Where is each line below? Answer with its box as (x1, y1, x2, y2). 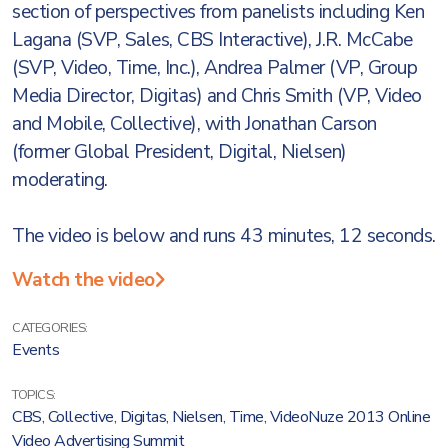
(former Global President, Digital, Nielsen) (12, 139, 347, 165)
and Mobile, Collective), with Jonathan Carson (12, 111, 377, 137)
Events (12, 339, 59, 361)
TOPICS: (12, 386, 56, 404)
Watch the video (12, 267, 155, 293)
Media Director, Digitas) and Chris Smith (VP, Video (12, 83, 422, 109)
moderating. (12, 167, 108, 193)
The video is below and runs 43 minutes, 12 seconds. (12, 223, 436, 249)
